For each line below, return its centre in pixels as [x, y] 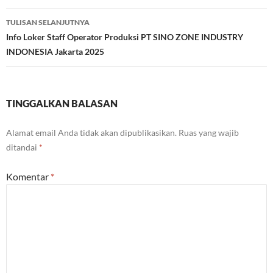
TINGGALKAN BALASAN [62, 104]
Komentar [28, 177]
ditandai [23, 147]
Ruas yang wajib [209, 133]
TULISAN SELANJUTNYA [48, 23]
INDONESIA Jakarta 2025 [55, 52]
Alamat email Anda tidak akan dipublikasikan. [91, 133]
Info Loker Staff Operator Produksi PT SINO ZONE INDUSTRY [125, 37]
